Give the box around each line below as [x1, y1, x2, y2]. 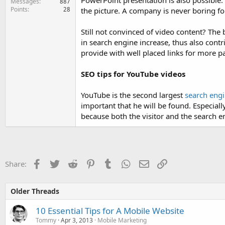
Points [11, 5, 28, 14]
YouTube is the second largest [81, 90, 185, 100]
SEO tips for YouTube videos [81, 69, 185, 79]
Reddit [77, 158, 99, 168]
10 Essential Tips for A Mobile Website [36, 205, 184, 216]
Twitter [59, 158, 84, 168]
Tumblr [113, 158, 138, 168]
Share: [5, 159, 27, 169]
